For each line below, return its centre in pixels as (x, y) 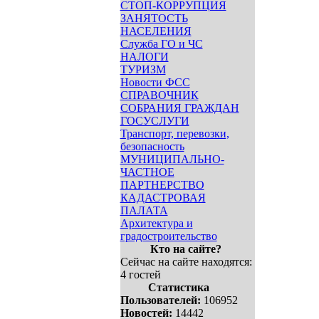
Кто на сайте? (186, 249)
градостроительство (168, 236)
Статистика (179, 287)
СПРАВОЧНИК (159, 95)
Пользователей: (160, 300)
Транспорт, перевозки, (174, 134)
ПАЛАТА (144, 210)
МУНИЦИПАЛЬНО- (172, 159)
